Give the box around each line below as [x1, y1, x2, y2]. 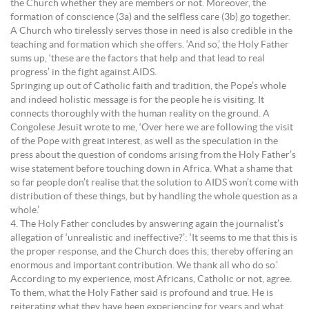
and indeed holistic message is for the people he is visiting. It [10, 94, 264, 105]
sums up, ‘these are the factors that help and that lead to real [10, 53, 265, 63]
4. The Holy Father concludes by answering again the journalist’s [10, 219, 283, 229]
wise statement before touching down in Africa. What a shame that [10, 163, 292, 174]
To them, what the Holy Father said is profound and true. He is [10, 288, 273, 298]
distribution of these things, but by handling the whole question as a [10, 191, 297, 201]
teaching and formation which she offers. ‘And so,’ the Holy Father [10, 39, 289, 50]
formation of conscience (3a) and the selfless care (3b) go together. [10, 12, 290, 22]
